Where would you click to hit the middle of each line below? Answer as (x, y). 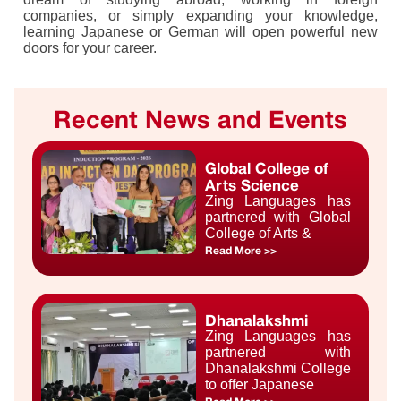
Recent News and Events (200, 119)
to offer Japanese (259, 385)
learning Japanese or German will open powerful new (200, 32)
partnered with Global (277, 218)
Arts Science (252, 185)
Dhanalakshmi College (277, 369)
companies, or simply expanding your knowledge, (200, 16)
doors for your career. (90, 48)
